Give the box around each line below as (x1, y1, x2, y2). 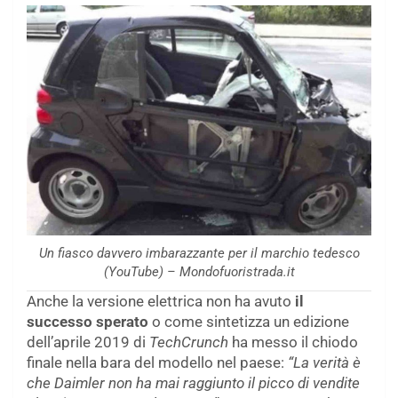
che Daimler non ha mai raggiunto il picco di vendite (27, 373, 360, 392)
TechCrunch (149, 332, 232, 351)
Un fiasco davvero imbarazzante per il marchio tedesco (38, 244, 360, 261)
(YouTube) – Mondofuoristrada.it (103, 263, 295, 280)
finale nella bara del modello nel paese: (27, 353, 288, 371)
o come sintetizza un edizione (148, 312, 349, 330)
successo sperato (27, 312, 148, 330)
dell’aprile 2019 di (27, 332, 149, 351)
